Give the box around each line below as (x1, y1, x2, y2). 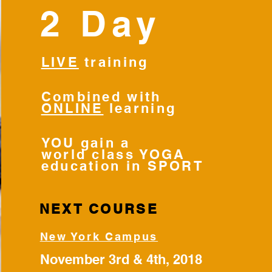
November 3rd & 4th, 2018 (39, 251, 202, 267)
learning (103, 100, 177, 116)
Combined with (41, 89, 161, 104)
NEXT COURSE (39, 201, 158, 217)
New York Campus (39, 230, 158, 243)
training (78, 54, 154, 70)
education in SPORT (41, 158, 204, 174)
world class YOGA (41, 146, 186, 162)
